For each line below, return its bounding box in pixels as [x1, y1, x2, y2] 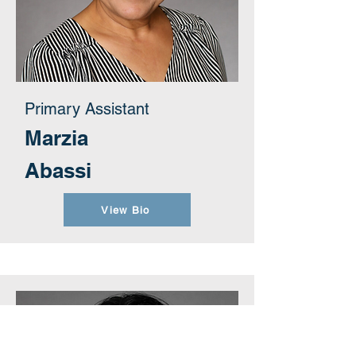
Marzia [25, 126, 88, 150]
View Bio [101, 203, 150, 216]
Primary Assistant [25, 99, 149, 118]
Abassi [25, 158, 91, 183]
